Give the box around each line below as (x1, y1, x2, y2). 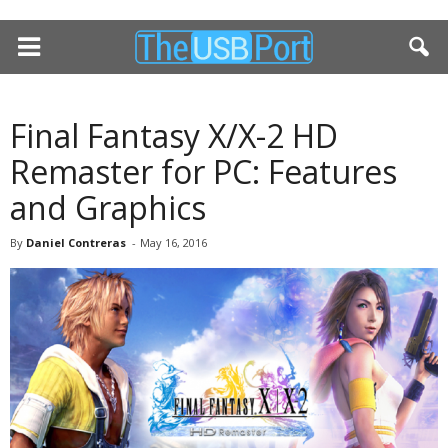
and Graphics (10, 186, 206, 229)
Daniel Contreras (26, 235, 126, 250)
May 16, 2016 (140, 235, 207, 250)
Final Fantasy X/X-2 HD (10, 114, 338, 157)
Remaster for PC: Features (10, 150, 397, 193)
